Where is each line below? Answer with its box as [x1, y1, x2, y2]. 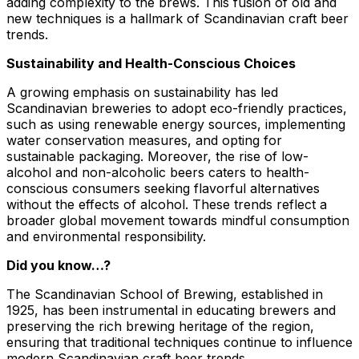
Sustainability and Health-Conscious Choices [6, 54, 296, 71]
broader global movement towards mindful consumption [6, 212, 349, 228]
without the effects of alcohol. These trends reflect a [6, 196, 327, 212]
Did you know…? [6, 256, 111, 273]
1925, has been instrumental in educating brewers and [6, 301, 336, 318]
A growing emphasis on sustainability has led [6, 83, 278, 100]
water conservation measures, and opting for [6, 131, 282, 148]
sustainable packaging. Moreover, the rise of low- [6, 147, 309, 164]
